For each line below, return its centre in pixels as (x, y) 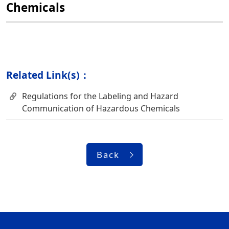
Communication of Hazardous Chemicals (101, 108)
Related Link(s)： (48, 75)
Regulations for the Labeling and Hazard (100, 96)
